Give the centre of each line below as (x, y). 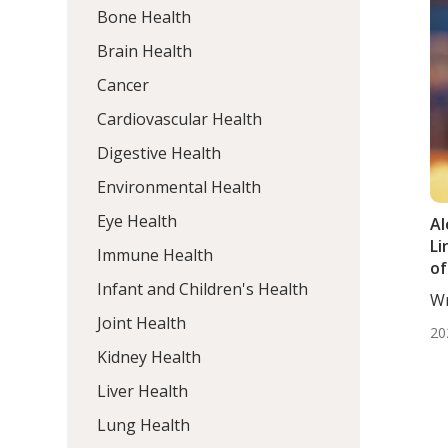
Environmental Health (179, 186)
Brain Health (145, 50)
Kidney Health (149, 356)
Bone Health (144, 16)
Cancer (123, 84)
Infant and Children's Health (203, 288)
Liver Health (143, 390)
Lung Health (144, 424)
